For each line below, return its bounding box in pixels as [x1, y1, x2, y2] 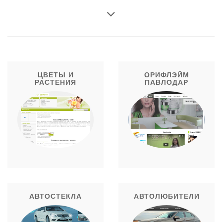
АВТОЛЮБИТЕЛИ [133, 192, 200, 201]
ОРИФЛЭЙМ [144, 70, 189, 79]
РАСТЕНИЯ [35, 78, 76, 86]
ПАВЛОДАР [145, 78, 188, 86]
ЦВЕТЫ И [37, 70, 74, 79]
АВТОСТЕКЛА [29, 192, 82, 201]
